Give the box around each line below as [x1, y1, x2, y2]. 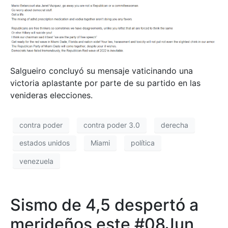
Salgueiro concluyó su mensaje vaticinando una [10, 65, 193, 76]
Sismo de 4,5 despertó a [10, 195, 198, 215]
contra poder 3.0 [83, 121, 140, 130]
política [131, 138, 155, 148]
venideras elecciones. [10, 90, 93, 100]
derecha [161, 121, 188, 130]
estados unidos [19, 138, 70, 148]
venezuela [19, 156, 53, 165]
